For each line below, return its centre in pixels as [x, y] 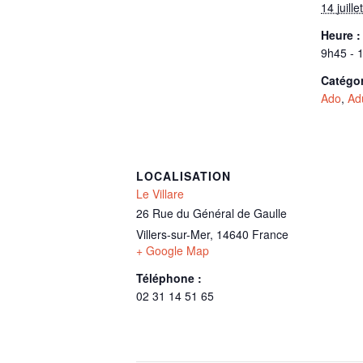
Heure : [341, 35]
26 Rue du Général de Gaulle [211, 213]
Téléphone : [169, 278]
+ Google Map [173, 250]
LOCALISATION [184, 176]
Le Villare [160, 194]
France [270, 234]
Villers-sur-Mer [173, 234]
